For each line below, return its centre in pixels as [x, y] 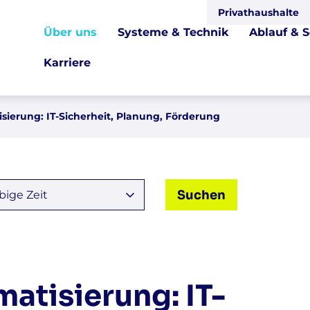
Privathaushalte [258, 12]
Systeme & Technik [173, 32]
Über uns [70, 32]
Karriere [67, 63]
